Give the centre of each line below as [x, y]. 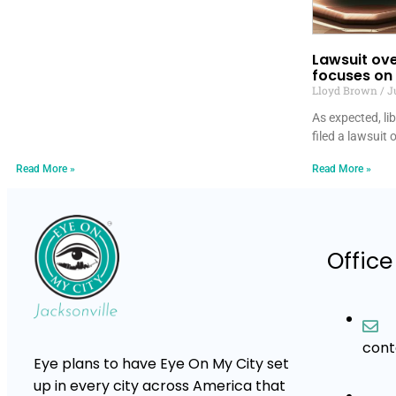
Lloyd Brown [346, 91]
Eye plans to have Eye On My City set [161, 364]
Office [360, 262]
